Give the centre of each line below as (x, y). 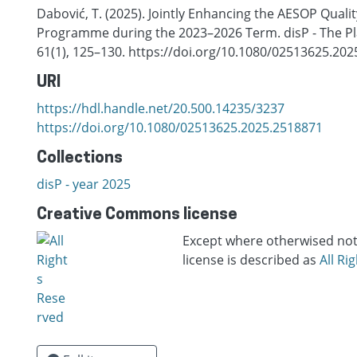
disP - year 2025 (84, 184)
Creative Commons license (137, 215)
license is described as (251, 260)
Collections (80, 159)
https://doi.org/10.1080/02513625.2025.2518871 (180, 127)
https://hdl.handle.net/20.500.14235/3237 (161, 108)
